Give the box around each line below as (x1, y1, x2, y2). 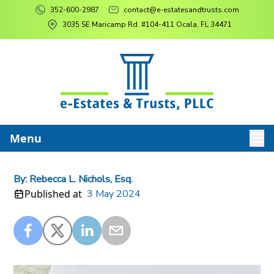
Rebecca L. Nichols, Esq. (29, 172, 133, 186)
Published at (24, 187, 83, 201)
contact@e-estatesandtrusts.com (123, 5, 239, 15)
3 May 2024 (87, 187, 141, 201)
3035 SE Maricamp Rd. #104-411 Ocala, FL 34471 (62, 20, 232, 29)
